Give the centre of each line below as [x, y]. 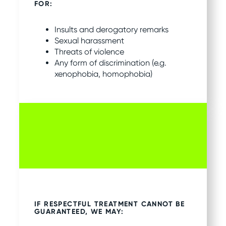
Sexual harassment [89, 40]
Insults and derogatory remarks [111, 29]
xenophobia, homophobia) [103, 74]
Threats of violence [89, 51]
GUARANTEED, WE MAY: [79, 211]
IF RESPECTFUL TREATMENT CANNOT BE [110, 204]
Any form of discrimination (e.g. [110, 63]
